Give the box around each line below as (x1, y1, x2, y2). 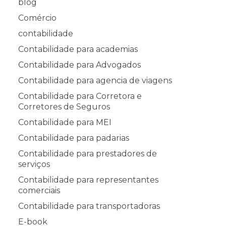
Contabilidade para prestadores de (18, 148, 157, 158)
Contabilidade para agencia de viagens (18, 75, 172, 85)
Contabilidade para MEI (18, 117, 111, 127)
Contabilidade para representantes (18, 175, 158, 185)
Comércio (18, 13, 56, 23)
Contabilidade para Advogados (18, 60, 141, 70)
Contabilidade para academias (18, 44, 138, 54)
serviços (18, 159, 50, 169)
